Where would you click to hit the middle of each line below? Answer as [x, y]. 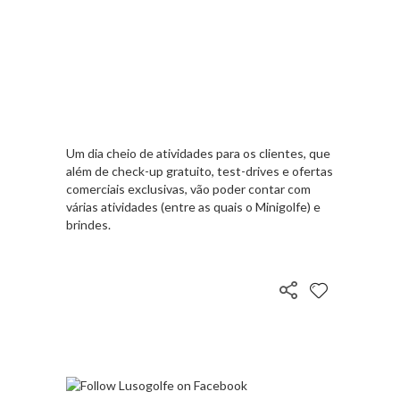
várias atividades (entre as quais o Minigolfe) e [193, 207]
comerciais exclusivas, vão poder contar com [188, 189]
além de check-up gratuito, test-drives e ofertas [200, 171]
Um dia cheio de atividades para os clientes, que [198, 154]
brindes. [88, 225]
